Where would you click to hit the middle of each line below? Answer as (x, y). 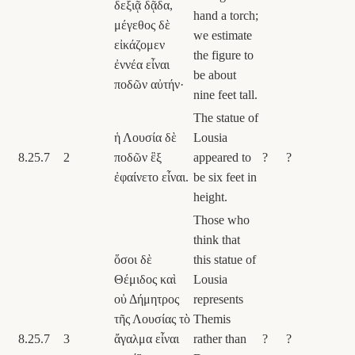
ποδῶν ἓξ (138, 157)
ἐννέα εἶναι (142, 64)
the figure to (223, 55)
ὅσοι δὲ (133, 259)
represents (218, 299)
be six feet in (225, 177)
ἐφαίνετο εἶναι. (151, 177)
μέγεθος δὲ (142, 25)
